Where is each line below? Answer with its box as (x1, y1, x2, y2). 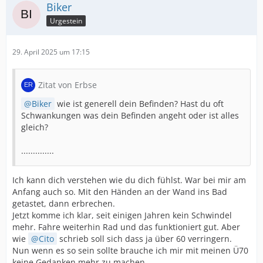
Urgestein (50, 15, 82, 26)
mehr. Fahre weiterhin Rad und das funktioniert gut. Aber (12, 221, 240, 232)
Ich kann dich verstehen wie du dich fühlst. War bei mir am (12, 174, 246, 186)
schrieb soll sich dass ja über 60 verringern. (57, 233, 232, 244)
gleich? (21, 122, 48, 133)
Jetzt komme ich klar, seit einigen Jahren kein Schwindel (12, 210, 232, 221)
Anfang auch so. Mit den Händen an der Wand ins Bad (12, 186, 227, 197)
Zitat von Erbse (38, 79, 97, 90)
